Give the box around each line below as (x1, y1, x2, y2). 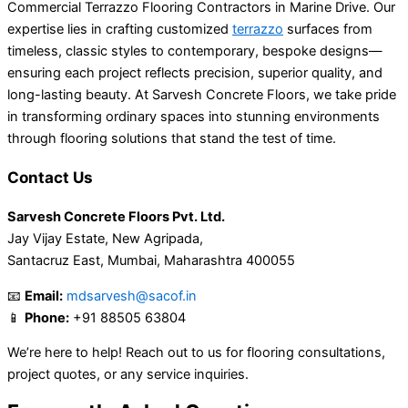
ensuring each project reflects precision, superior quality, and (7, 65, 382, 82)
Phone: (25, 309, 69, 326)
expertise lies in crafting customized (7, 21, 232, 38)
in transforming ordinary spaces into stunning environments (7, 108, 380, 126)
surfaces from (283, 21, 372, 38)
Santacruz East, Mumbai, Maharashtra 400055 (7, 252, 295, 270)
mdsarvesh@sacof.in (66, 287, 197, 304)
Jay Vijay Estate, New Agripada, (7, 230, 203, 248)
